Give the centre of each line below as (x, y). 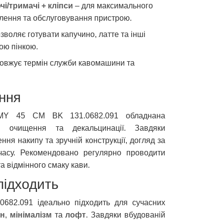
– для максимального (113, 5)
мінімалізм (31, 215)
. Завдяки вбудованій (126, 215)
